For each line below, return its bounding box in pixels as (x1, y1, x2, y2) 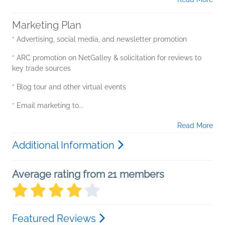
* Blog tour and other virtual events (12, 82, 126, 91)
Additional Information (12, 139, 117, 151)
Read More (177, 121, 213, 130)
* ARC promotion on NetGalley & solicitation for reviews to (12, 53, 201, 62)
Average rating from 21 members (12, 168, 164, 180)
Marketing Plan (12, 19, 81, 31)
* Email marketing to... (12, 101, 83, 109)
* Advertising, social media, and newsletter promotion (12, 35, 187, 43)
